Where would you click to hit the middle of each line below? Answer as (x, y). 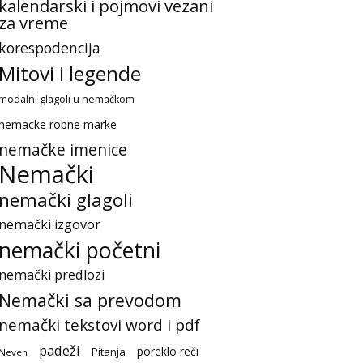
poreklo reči (168, 351)
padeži (60, 350)
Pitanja (109, 352)
